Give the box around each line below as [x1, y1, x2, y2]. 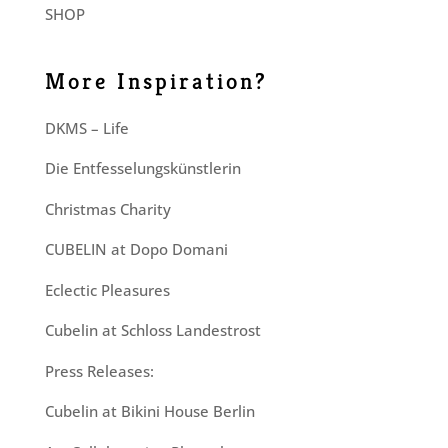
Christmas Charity [44, 198, 171, 219]
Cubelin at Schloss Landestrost [44, 320, 261, 340]
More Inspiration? [44, 66, 268, 96]
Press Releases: [44, 360, 154, 381]
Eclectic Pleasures [44, 279, 170, 300]
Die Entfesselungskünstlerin [44, 158, 241, 178]
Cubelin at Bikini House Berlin [44, 401, 255, 421]
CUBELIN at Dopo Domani [44, 239, 228, 259]
